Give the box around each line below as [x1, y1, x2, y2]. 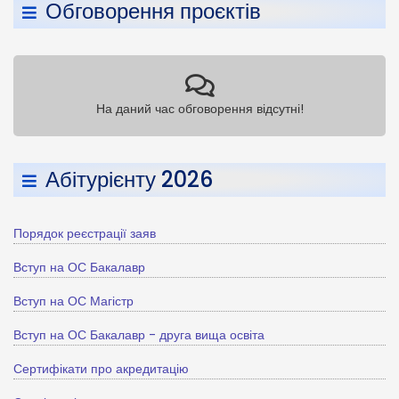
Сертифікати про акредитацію [13, 360, 189, 378]
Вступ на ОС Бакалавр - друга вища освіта [13, 326, 265, 344]
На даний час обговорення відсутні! [95, 100, 304, 118]
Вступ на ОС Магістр [13, 292, 134, 310]
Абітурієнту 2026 [45, 165, 213, 194]
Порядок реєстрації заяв [13, 224, 156, 242]
